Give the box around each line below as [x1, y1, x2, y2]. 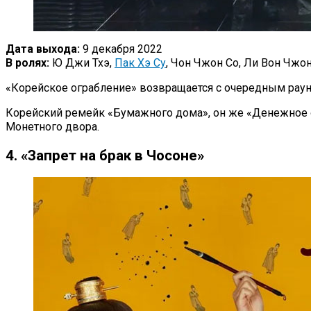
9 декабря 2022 [80, 42, 162, 56]
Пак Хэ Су [115, 56, 166, 70]
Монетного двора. [6, 120, 99, 134]
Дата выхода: [6, 42, 80, 56]
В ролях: [6, 56, 49, 70]
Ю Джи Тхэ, [49, 56, 115, 70]
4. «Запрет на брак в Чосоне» [6, 146, 204, 164]
